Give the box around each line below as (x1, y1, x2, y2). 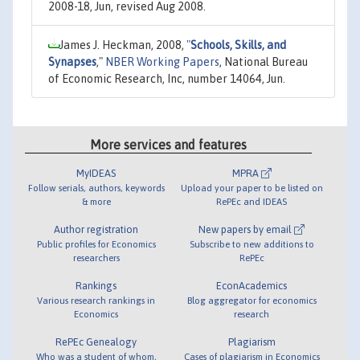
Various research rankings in (37, 295, 156, 306)
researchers (72, 252, 120, 264)
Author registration (54, 223, 139, 236)
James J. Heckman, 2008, (59, 38, 186, 51)
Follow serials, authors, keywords (27, 182, 165, 194)
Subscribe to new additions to (189, 239, 314, 250)
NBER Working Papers (105, 55, 219, 68)
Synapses (48, 55, 96, 68)
